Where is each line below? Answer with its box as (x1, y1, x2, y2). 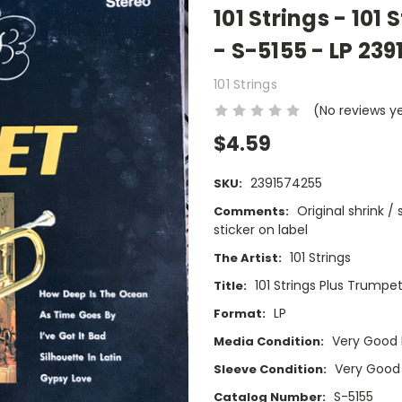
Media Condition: (214, 333, 324, 351)
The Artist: (214, 249, 282, 267)
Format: (214, 305, 266, 323)
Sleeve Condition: (214, 361, 327, 379)
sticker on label (214, 221, 308, 240)
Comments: (214, 203, 289, 221)
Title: (214, 277, 247, 295)
